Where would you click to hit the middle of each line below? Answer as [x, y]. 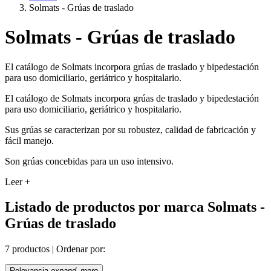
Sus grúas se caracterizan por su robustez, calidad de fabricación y [130, 129]
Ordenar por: [81, 249]
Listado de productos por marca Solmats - [135, 207]
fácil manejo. [29, 140]
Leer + [18, 181]
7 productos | [29, 249]
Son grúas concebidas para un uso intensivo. [89, 161]
